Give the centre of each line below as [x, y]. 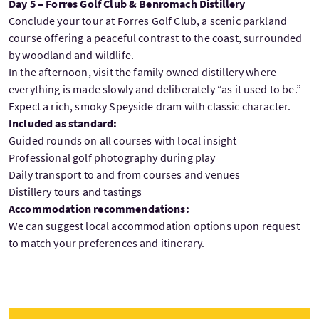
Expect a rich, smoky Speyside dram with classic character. [150, 106]
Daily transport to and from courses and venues [125, 174]
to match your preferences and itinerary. [107, 242]
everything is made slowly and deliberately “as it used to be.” [155, 89]
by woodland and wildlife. [72, 54]
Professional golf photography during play [112, 157]
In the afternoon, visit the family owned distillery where [143, 72]
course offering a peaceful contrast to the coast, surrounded [156, 37]
